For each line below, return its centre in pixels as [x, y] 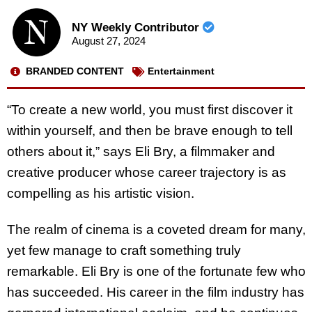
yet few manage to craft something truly [124, 251]
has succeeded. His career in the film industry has [156, 292]
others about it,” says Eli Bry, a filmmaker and [141, 151]
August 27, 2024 [108, 41]
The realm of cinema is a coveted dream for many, [156, 230]
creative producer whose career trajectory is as [147, 172]
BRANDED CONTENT [75, 71]
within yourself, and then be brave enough [134, 130]
